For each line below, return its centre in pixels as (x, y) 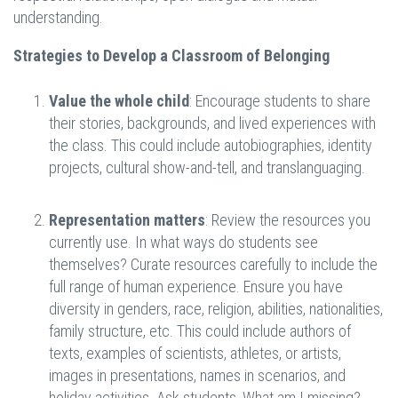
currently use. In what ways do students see (183, 243)
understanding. (60, 18)
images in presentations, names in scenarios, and (197, 376)
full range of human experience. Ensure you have (196, 287)
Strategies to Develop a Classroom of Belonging (171, 56)
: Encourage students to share (280, 101)
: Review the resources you (288, 220)
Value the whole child (119, 101)
